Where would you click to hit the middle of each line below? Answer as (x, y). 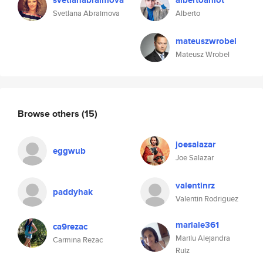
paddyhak (73, 192)
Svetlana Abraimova (86, 13)
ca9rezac (70, 227)
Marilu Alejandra (203, 238)
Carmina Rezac (78, 240)
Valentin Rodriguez (207, 199)
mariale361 (197, 225)
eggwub (69, 151)
